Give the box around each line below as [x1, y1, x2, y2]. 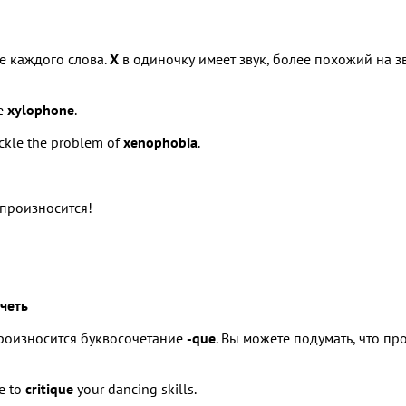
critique [25, 379, 73, 398]
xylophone [7, 100, 74, 119]
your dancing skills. [73, 379, 197, 398]
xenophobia [123, 132, 198, 151]
